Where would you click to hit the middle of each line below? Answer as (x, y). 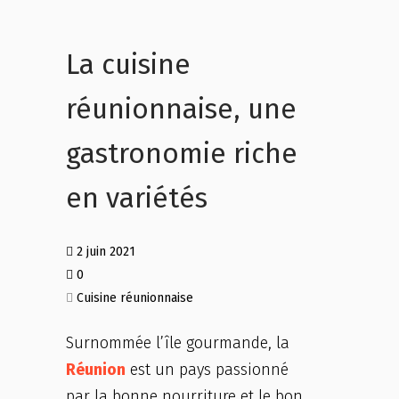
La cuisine (128, 65)
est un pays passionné (207, 370)
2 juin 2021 (104, 252)
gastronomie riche (182, 154)
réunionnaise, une (181, 109)
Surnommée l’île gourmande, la (178, 343)
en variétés (137, 198)
